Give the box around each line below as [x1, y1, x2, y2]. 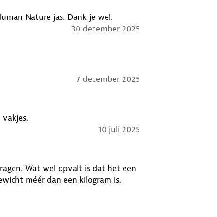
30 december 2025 [71, 23, 140, 34]
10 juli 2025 [98, 124, 140, 135]
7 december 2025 [76, 73, 140, 84]
